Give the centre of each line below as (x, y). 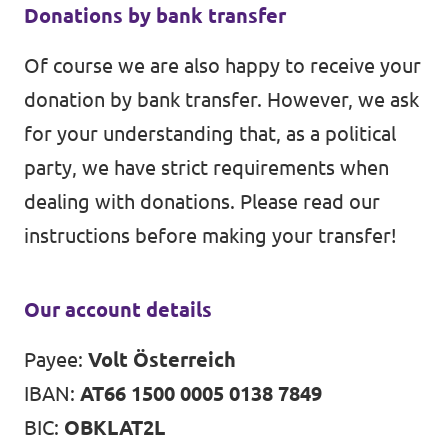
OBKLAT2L (114, 427)
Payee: (56, 359)
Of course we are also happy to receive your (222, 65)
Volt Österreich (162, 359)
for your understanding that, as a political (210, 133)
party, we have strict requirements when (206, 167)
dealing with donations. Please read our (202, 201)
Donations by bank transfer (155, 15)
